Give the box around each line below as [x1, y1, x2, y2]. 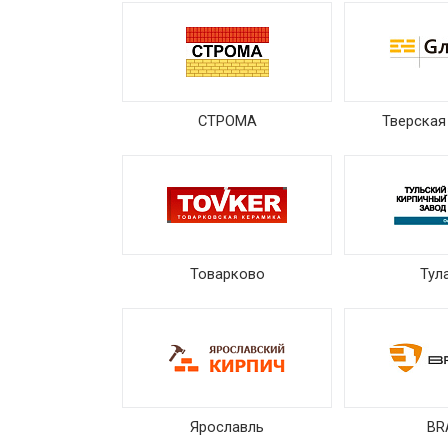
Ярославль [190, 418, 264, 436]
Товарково [189, 265, 265, 283]
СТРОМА [197, 112, 257, 130]
